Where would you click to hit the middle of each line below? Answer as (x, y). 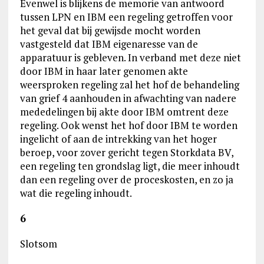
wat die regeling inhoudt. (76, 193)
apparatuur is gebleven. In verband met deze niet (130, 57)
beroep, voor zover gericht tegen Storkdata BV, (126, 152)
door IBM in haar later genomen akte (104, 71)
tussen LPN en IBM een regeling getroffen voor (126, 17)
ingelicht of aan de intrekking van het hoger (118, 139)
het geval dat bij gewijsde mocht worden (110, 30)
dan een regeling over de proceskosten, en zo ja (126, 179)
